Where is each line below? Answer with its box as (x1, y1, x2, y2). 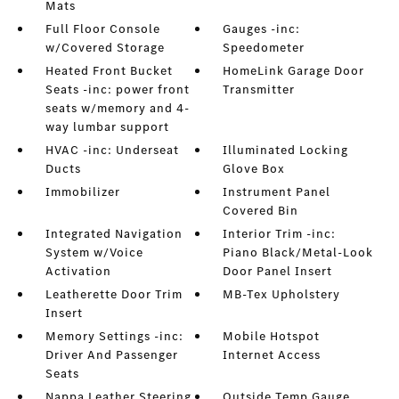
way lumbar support (45, 118, 169, 136)
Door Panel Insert (223, 263, 333, 281)
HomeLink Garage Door (223, 62, 365, 80)
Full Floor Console (45, 20, 160, 38)
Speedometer (223, 39, 305, 57)
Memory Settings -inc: (45, 328, 183, 346)
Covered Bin (223, 202, 299, 220)
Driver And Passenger (45, 346, 178, 364)
